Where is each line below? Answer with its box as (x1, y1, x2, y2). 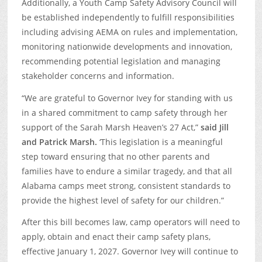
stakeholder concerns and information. (21, 70, 174, 82)
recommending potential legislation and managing (21, 56, 220, 67)
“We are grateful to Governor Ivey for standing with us (21, 92, 233, 104)
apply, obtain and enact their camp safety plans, (21, 231, 211, 243)
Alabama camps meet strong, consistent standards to (21, 180, 230, 191)
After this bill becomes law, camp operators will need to (21, 216, 240, 228)
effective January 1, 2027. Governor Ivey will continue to (21, 246, 238, 257)
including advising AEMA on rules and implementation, (21, 26, 237, 38)
